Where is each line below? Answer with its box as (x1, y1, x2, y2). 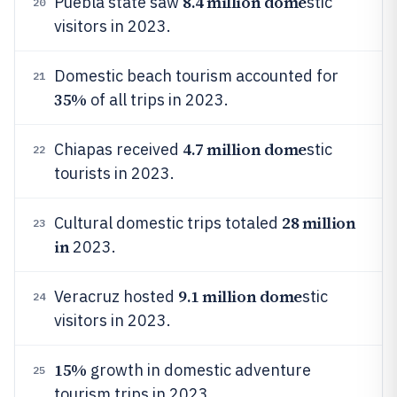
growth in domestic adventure (86, 360, 311, 380)
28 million (282, 212, 356, 234)
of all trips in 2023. (86, 90, 229, 110)
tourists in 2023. (54, 163, 175, 183)
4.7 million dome (183, 138, 307, 160)
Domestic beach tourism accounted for (54, 66, 339, 86)
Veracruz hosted (54, 286, 178, 307)
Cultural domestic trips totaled (54, 213, 282, 233)
